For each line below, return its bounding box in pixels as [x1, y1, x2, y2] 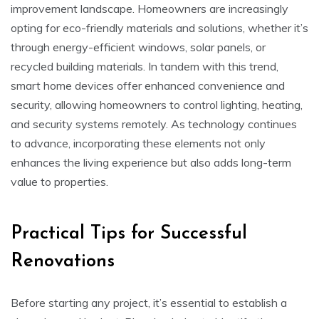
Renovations [11, 251, 115, 271]
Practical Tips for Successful [11, 224, 247, 244]
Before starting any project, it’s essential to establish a [11, 295, 287, 310]
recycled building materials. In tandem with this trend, [11, 58, 278, 73]
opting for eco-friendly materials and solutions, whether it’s [11, 20, 308, 35]
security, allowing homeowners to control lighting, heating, [11, 97, 303, 112]
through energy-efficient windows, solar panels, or [11, 39, 266, 54]
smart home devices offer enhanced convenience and [11, 78, 285, 93]
